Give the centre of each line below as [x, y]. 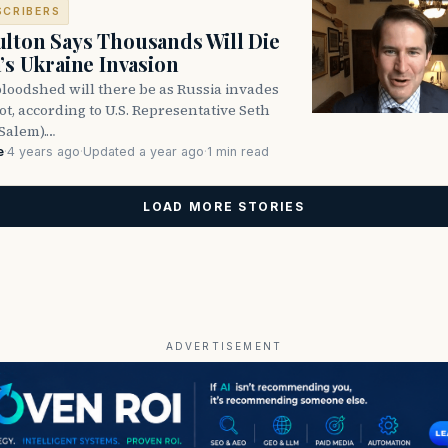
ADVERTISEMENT [224, 345]
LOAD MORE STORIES [224, 206]
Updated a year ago [143, 151]
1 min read [238, 151]
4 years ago [43, 151]
